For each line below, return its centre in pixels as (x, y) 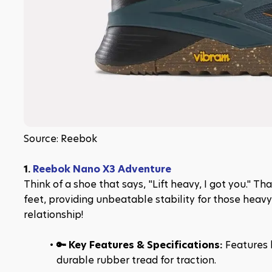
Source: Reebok (60, 139)
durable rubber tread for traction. (136, 260)
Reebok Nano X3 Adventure (102, 169)
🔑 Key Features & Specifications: (141, 245)
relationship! (53, 215)
